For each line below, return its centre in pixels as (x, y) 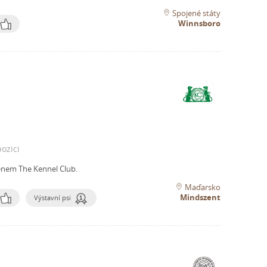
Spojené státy (196, 13)
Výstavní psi (52, 198)
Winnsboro (199, 24)
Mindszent (200, 198)
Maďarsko (203, 187)
